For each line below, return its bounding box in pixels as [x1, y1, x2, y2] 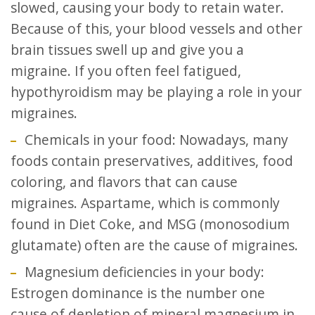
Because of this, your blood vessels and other [11, 19, 302, 38]
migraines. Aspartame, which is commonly [11, 193, 280, 212]
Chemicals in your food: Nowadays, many [25, 130, 288, 149]
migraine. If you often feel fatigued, [11, 61, 241, 80]
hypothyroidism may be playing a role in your [11, 82, 302, 101]
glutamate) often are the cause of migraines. [11, 236, 298, 255]
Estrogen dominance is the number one [11, 283, 265, 302]
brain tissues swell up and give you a [11, 40, 244, 59]
